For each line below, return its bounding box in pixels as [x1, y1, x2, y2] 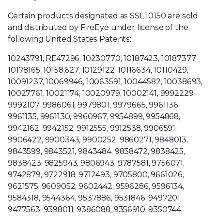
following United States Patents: [8, 34, 131, 44]
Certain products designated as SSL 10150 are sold [8, 11, 199, 20]
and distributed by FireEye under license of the [8, 23, 188, 32]
